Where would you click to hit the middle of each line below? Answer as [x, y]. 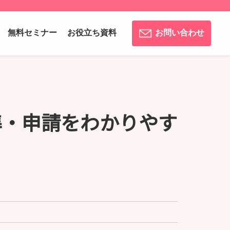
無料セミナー [32, 33]
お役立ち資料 [92, 33]
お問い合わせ [180, 33]
